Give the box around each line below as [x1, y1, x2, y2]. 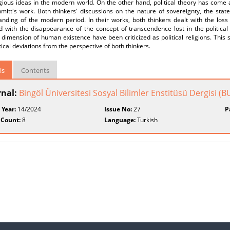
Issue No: [104, 105, 132, 113]
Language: [104, 116, 136, 124]
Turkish [136, 116, 158, 124]
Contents [21, 66, 49, 75]
